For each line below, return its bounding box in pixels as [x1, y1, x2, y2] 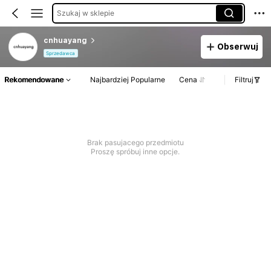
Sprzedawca [46, 50, 76, 57]
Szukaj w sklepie [56, 8, 114, 18]
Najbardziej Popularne [90, 75, 165, 85]
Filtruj [235, 75, 253, 85]
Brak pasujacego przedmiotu [87, 138, 184, 148]
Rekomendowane [4, 75, 64, 85]
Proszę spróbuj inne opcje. [91, 147, 180, 157]
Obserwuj [217, 41, 258, 51]
